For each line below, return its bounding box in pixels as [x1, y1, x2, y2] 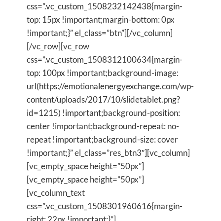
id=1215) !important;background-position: [27, 107, 180, 118]
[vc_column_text [27, 187, 85, 198]
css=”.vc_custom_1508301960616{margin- [27, 200, 183, 211]
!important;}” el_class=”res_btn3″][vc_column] [27, 147, 190, 158]
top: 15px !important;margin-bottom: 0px [27, 14, 175, 25]
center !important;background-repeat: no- [27, 120, 179, 131]
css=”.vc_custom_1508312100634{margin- [27, 54, 183, 65]
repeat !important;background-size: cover [27, 134, 178, 145]
